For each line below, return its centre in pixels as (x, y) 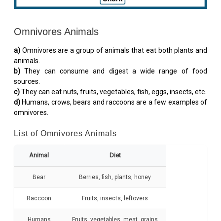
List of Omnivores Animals (65, 133)
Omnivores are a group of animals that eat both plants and (114, 50)
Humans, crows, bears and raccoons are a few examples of (114, 102)
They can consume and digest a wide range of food (114, 71)
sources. (27, 81)
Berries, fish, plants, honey (115, 177)
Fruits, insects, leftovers (115, 198)
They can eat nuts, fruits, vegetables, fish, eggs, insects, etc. (113, 92)
